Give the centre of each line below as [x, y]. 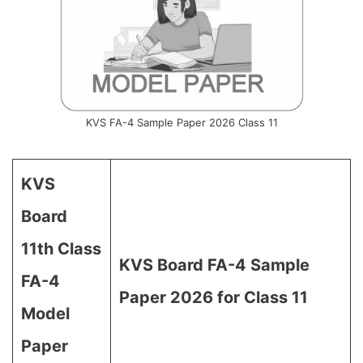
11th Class [61, 249]
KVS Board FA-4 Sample [214, 265]
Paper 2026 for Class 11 [214, 297]
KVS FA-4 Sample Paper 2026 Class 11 [181, 122]
